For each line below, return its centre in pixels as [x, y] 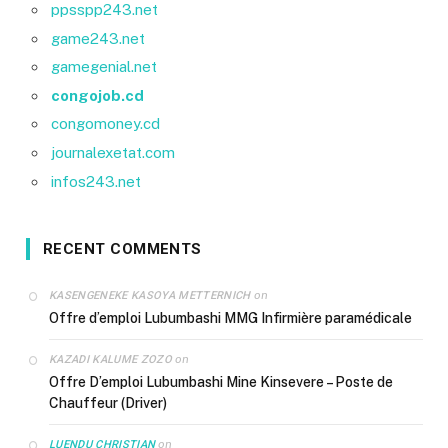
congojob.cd [97, 95]
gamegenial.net [104, 67]
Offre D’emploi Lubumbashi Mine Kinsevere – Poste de [221, 381]
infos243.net [96, 181]
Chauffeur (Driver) [108, 402]
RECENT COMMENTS [122, 248]
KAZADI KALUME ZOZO [110, 359]
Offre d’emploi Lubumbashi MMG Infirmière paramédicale [230, 317]
